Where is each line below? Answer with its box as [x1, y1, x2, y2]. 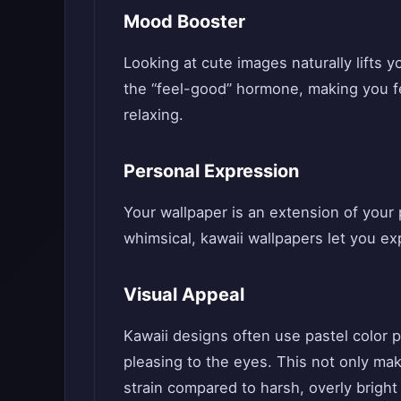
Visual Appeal [124, 283, 244, 305]
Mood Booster [124, 10, 245, 32]
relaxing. [124, 105, 183, 124]
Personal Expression [124, 159, 299, 182]
